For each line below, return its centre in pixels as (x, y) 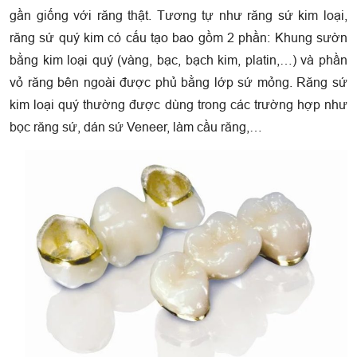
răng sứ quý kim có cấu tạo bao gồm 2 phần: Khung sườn (178, 37)
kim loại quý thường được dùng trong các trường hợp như (178, 104)
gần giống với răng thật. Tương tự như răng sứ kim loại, (178, 15)
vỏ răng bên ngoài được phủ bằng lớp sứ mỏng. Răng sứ (178, 82)
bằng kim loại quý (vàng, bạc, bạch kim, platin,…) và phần (178, 60)
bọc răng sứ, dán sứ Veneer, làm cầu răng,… (139, 127)
